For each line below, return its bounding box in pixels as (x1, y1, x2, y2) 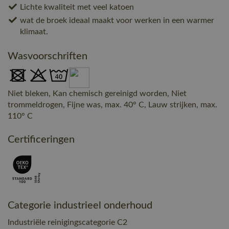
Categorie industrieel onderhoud (8, 200, 152, 211)
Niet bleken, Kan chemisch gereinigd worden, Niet (8, 89, 187, 98)
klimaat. (20, 27, 48, 36)
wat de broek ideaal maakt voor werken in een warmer (20, 16, 214, 25)
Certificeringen (8, 134, 75, 145)
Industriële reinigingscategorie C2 (8, 218, 127, 226)
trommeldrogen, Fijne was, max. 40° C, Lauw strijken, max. (8, 100, 217, 109)
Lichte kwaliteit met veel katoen (20, 3, 134, 11)
